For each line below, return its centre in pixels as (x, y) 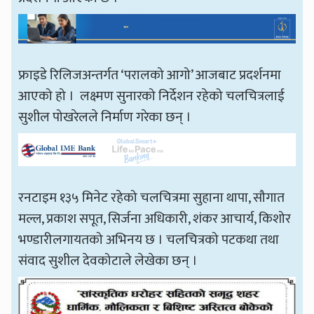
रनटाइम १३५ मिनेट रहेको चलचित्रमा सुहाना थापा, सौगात (152, 197)
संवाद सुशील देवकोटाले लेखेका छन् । (110, 260)
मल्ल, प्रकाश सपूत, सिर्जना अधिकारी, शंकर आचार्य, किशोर (155, 218)
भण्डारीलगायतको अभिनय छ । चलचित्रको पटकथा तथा (149, 239)
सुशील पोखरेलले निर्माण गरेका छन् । (105, 117)
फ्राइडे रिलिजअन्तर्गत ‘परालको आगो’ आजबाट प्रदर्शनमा (150, 75)
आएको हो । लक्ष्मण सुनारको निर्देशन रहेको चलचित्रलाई (152, 96)
